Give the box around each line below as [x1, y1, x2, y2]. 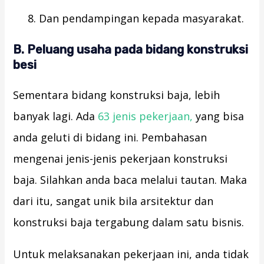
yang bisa [193, 109, 245, 124]
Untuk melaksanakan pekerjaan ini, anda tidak [13, 247, 249, 262]
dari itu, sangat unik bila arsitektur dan [13, 194, 214, 209]
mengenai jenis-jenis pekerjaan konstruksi [13, 151, 228, 166]
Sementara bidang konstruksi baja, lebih [13, 88, 220, 103]
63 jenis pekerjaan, [98, 109, 193, 124]
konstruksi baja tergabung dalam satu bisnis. [13, 215, 245, 230]
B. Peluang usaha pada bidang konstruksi [13, 42, 249, 57]
